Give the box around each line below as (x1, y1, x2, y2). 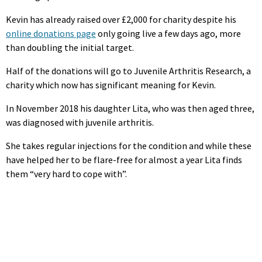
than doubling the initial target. (6, 41, 134, 53)
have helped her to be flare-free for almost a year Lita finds (6, 153, 242, 166)
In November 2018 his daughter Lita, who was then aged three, (6, 102, 254, 114)
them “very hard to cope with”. (6, 167, 127, 180)
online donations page (6, 27, 96, 39)
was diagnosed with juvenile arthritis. (6, 116, 154, 128)
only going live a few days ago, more (96, 27, 241, 39)
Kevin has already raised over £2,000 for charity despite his (6, 13, 236, 25)
